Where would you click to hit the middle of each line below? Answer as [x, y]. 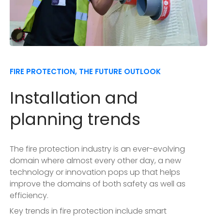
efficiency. [29, 195]
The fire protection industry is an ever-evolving [97, 149]
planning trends [75, 119]
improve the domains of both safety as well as [98, 184]
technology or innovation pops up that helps [95, 172]
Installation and [74, 98]
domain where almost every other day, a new [95, 160]
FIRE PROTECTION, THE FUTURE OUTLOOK [85, 71]
